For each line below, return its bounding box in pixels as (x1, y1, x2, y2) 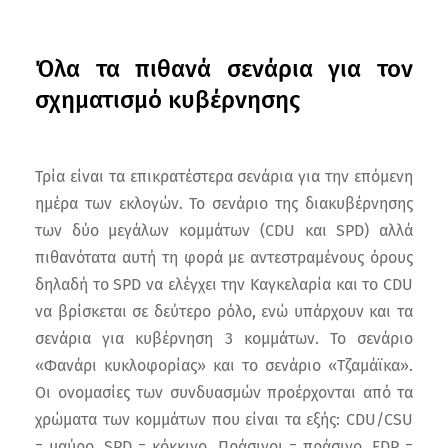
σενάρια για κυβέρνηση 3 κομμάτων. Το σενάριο (35, 329, 413, 349)
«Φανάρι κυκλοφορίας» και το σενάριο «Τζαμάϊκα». (35, 356, 413, 376)
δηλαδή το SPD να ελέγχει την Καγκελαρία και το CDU (35, 275, 413, 295)
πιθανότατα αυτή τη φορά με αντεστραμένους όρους (35, 248, 413, 268)
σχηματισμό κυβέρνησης (35, 86, 300, 115)
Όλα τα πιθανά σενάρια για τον (35, 55, 413, 84)
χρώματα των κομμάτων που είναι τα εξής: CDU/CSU (35, 410, 413, 430)
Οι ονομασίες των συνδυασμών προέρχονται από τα (35, 383, 413, 403)
